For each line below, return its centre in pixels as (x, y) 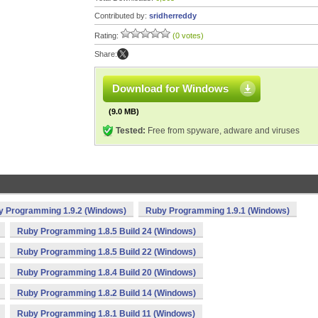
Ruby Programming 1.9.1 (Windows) (218, 211)
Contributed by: (122, 16)
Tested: (131, 131)
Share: (106, 54)
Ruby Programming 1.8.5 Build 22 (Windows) (106, 252)
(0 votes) (188, 35)
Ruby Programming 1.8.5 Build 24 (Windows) (106, 231)
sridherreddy (173, 16)
